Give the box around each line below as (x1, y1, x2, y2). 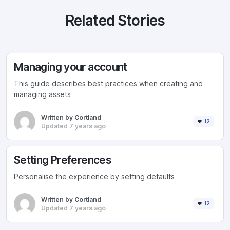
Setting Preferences (14, 153, 112, 166)
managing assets (14, 90, 71, 99)
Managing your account (14, 60, 127, 73)
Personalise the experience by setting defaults (14, 172, 175, 181)
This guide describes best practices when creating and (14, 80, 203, 88)
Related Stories (65, 12, 165, 30)
